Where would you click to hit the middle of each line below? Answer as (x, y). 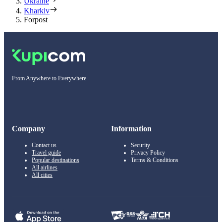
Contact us (44, 145)
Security (140, 145)
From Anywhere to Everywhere (49, 79)
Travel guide (46, 153)
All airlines (45, 168)
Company (28, 129)
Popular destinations (55, 160)
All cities (42, 175)
